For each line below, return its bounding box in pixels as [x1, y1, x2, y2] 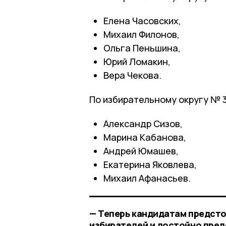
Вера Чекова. [103, 69, 161, 81]
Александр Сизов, [103, 117, 183, 130]
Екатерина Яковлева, [103, 158, 197, 171]
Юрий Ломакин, [103, 55, 171, 68]
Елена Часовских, [103, 14, 181, 27]
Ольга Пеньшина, [103, 41, 181, 54]
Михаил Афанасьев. [103, 172, 191, 184]
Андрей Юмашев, [103, 144, 179, 157]
